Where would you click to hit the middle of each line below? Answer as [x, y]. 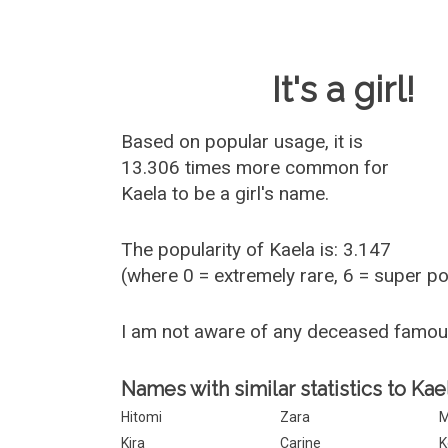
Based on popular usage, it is [242, 141]
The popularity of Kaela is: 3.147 [256, 249]
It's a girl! [344, 89]
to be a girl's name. [248, 193]
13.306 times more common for [255, 167]
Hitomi [142, 417]
